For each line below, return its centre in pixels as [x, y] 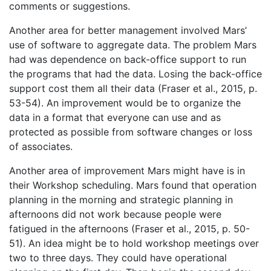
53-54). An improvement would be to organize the [125, 103]
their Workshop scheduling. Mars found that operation [133, 185]
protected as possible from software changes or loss [131, 132]
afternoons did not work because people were [115, 214]
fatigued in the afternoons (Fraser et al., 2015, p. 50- [129, 228]
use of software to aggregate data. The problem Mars [133, 44]
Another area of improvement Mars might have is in [127, 170]
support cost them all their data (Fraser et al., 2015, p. [133, 88]
